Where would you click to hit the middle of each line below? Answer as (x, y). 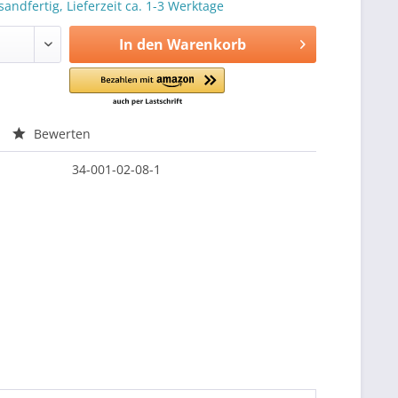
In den (141, 44)
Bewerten (61, 134)
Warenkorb (206, 44)
